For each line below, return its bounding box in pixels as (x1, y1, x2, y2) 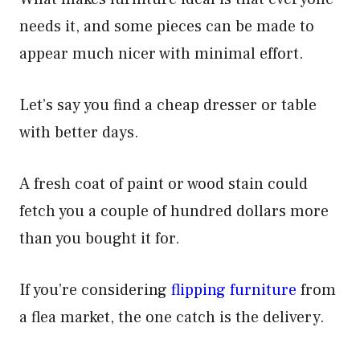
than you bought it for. (19, 228, 180, 249)
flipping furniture (171, 280, 297, 301)
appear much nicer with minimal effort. (19, 43, 308, 64)
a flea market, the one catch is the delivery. (19, 307, 325, 328)
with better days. (19, 122, 139, 143)
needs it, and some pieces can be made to (19, 16, 314, 37)
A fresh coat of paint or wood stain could (19, 174, 308, 194)
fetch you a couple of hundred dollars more (19, 201, 329, 222)
